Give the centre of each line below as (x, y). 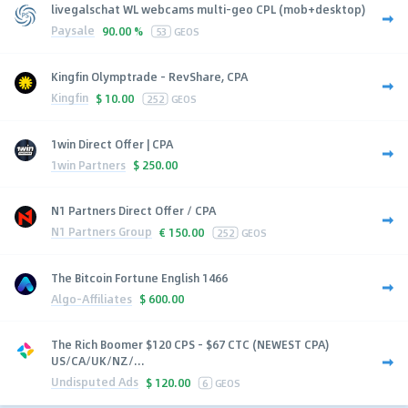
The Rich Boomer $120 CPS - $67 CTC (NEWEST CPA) (190, 344)
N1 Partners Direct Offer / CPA (133, 210)
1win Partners (88, 164)
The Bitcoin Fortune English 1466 (139, 277)
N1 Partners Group (102, 232)
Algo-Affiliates (92, 298)
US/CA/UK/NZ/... (98, 360)
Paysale (73, 31)
